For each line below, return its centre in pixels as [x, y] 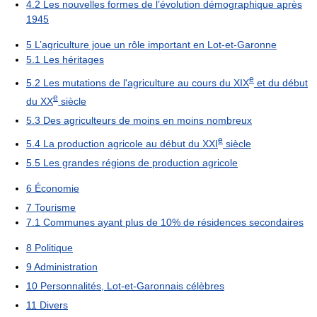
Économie [57, 188]
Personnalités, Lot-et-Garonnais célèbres [132, 286]
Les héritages [74, 59]
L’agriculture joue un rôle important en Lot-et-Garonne [156, 45]
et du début [281, 82]
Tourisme [55, 207]
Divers [54, 305]
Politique [54, 247]
